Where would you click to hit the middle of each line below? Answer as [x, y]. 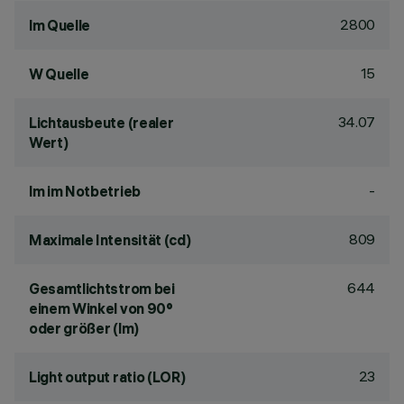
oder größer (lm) [84, 328]
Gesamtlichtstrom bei [102, 289]
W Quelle [59, 74]
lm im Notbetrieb [85, 191]
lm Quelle [60, 25]
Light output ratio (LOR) [107, 377]
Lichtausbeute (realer [101, 123]
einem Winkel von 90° [101, 308]
